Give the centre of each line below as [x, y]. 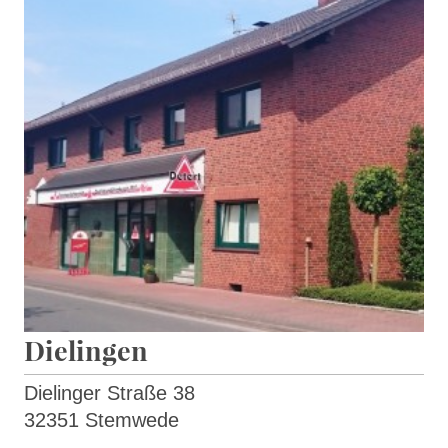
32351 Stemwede [101, 420]
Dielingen [86, 350]
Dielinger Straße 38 [112, 393]
